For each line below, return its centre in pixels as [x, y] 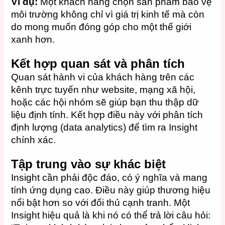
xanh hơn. [33, 39]
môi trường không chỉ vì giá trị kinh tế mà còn [108, 14]
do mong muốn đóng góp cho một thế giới [101, 27]
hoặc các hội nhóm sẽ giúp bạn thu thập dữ [105, 102]
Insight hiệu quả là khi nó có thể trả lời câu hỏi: [111, 215]
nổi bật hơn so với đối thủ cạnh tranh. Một [101, 203]
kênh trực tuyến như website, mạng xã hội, [103, 89]
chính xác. [34, 140]
